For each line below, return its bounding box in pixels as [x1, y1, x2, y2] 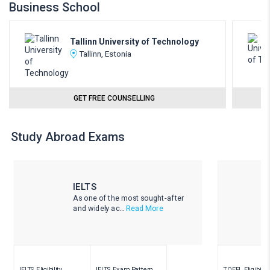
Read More [125, 204, 163, 213]
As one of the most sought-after [73, 193, 184, 202]
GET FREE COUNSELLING [73, 94, 155, 102]
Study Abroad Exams [11, 130, 125, 144]
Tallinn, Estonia [79, 49, 131, 58]
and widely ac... [73, 204, 126, 213]
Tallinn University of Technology [70, 37, 199, 46]
